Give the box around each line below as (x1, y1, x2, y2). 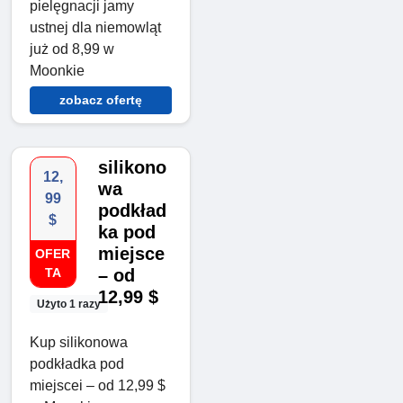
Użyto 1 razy (36, 297, 101, 310)
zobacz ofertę (59, 92, 142, 107)
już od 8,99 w (30, 40, 114, 57)
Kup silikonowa (30, 334, 128, 350)
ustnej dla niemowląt (30, 19, 161, 35)
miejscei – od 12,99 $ (30, 377, 166, 393)
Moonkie (30, 62, 85, 78)
